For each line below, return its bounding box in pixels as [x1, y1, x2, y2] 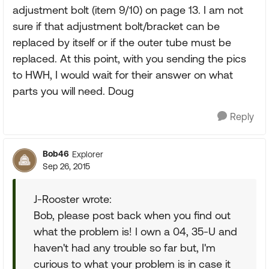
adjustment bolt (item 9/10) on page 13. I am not [13, 4, 243, 16]
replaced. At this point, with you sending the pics [13, 52, 246, 65]
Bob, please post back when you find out [34, 209, 231, 222]
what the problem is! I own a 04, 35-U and [34, 225, 237, 238]
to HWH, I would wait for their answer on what [13, 68, 233, 81]
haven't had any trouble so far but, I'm [34, 241, 216, 254]
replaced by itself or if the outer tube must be [13, 36, 231, 49]
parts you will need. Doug [13, 85, 134, 97]
